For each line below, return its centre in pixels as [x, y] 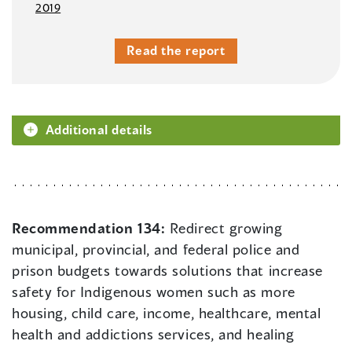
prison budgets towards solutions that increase [167, 271]
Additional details [99, 130]
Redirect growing [226, 228]
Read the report [176, 50]
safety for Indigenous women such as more [154, 292]
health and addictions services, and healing [153, 334]
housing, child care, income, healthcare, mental [167, 313]
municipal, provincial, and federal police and [156, 249]
